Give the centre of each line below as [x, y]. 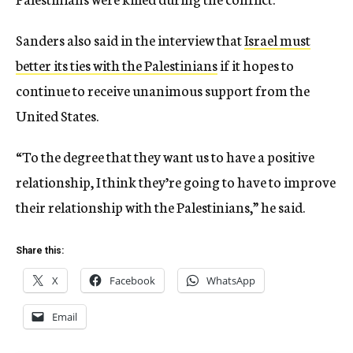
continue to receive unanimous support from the [163, 90]
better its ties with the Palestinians [117, 65]
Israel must [277, 39]
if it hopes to [256, 65]
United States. [57, 115]
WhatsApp [231, 281]
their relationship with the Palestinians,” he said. [160, 206]
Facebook [132, 281]
